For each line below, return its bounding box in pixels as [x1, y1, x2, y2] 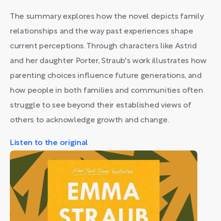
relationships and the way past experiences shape [10, 28, 193, 35]
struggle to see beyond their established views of [10, 102, 191, 109]
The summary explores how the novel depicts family [10, 13, 204, 20]
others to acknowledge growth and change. [10, 117, 169, 124]
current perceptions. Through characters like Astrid [10, 43, 197, 50]
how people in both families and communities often [10, 87, 203, 94]
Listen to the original [10, 140, 88, 147]
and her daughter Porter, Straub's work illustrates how [10, 58, 207, 65]
